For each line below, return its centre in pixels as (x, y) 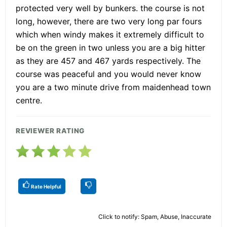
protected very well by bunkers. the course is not (110, 8)
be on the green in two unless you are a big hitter (110, 48)
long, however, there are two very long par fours (109, 22)
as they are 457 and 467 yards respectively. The (108, 61)
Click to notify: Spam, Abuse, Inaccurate (155, 217)
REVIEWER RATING (50, 131)
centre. (29, 101)
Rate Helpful (46, 187)
